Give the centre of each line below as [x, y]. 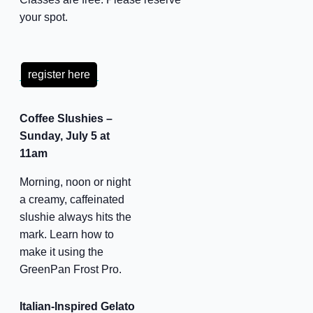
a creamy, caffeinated [72, 199]
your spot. [43, 17]
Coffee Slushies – [66, 118]
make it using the [61, 252]
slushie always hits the [75, 217]
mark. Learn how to [66, 234]
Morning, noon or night [75, 182]
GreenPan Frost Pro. [70, 269]
